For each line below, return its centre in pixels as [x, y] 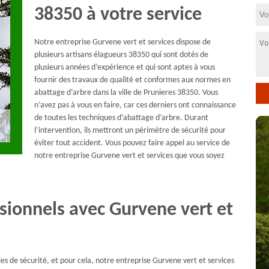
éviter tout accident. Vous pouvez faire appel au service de [132, 143]
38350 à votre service [118, 15]
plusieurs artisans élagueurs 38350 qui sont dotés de [122, 55]
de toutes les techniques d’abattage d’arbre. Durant [122, 118]
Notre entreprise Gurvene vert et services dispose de [123, 42]
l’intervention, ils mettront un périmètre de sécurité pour [130, 131]
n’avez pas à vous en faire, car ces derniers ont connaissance [135, 105]
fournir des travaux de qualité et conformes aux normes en [133, 80]
